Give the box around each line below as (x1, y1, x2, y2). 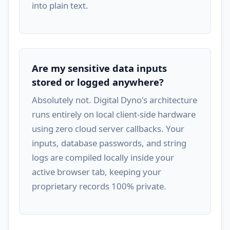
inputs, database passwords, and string (32, 137, 186, 149)
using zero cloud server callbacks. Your (32, 123, 184, 135)
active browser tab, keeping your (32, 166, 161, 178)
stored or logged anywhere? (32, 75, 164, 89)
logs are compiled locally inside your (32, 151, 174, 164)
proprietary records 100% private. (32, 180, 166, 193)
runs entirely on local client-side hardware (32, 108, 196, 121)
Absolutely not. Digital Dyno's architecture (32, 94, 197, 106)
